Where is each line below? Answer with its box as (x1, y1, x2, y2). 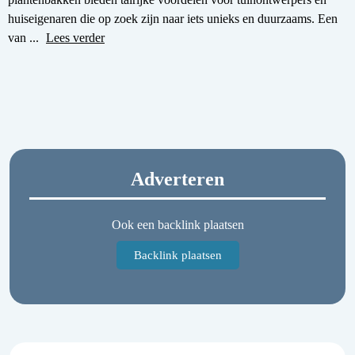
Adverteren (131, 168, 224, 189)
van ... (8, 30, 42, 44)
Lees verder (46, 30, 105, 44)
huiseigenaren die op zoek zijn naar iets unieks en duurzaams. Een (8, 11, 338, 25)
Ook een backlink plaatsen (111, 217, 244, 231)
